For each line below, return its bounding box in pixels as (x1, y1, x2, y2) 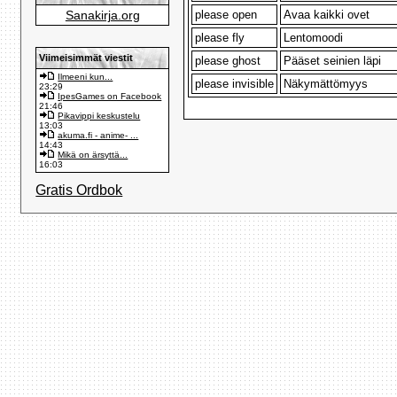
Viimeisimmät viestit (39, 51, 134, 63)
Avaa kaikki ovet (284, 8, 370, 22)
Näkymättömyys (284, 77, 369, 91)
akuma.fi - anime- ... (58, 129, 139, 140)
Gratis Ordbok (35, 182, 123, 198)
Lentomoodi (284, 31, 344, 45)
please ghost (195, 54, 261, 68)
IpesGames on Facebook (58, 90, 162, 101)
